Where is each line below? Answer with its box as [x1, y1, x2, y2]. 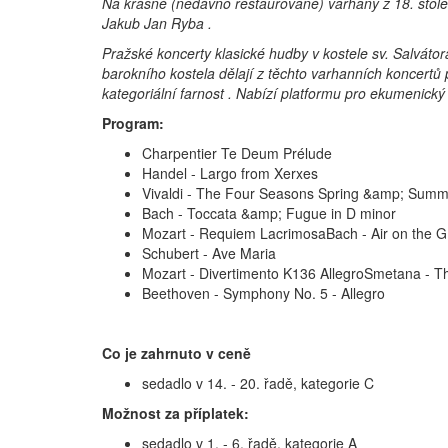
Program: [102, 112, 164, 133]
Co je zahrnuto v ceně [102, 342, 251, 363]
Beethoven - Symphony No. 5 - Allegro [142, 282, 385, 303]
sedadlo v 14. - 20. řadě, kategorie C [142, 372, 374, 393]
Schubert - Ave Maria [142, 242, 276, 263]
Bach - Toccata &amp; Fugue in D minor [142, 202, 396, 223]
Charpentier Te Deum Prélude [142, 142, 332, 163]
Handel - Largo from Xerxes [142, 162, 318, 183]
